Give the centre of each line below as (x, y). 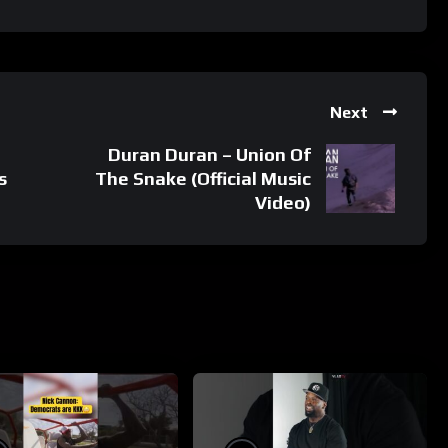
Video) (283, 202)
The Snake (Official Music (203, 178)
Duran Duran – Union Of (210, 154)
